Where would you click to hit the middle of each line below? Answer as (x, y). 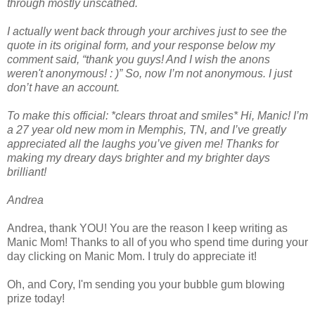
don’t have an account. (63, 87)
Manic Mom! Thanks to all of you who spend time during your (157, 242)
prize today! (36, 298)
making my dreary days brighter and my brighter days (139, 157)
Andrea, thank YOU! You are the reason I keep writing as (147, 228)
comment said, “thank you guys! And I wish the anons (139, 59)
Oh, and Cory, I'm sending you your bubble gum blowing (146, 284)
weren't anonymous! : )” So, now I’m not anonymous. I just (149, 73)
